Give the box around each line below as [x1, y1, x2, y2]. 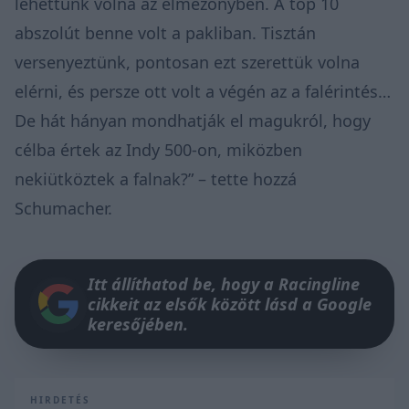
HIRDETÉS [30, 393, 90, 406]
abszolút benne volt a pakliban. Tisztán [15, 21, 316, 44]
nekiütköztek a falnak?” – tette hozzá [15, 167, 297, 190]
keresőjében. [88, 312, 188, 335]
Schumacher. [15, 196, 112, 219]
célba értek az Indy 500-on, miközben [15, 138, 302, 161]
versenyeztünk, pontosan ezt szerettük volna [15, 50, 360, 73]
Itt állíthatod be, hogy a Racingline [88, 272, 360, 295]
